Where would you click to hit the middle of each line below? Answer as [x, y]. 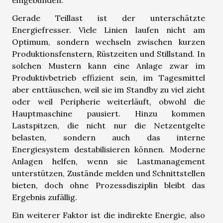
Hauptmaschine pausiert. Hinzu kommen [109, 113]
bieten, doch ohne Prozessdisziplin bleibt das [109, 185]
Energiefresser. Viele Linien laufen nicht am [109, 30]
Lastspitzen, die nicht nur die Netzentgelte [109, 125]
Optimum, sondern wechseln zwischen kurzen [109, 42]
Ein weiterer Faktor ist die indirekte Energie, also [109, 215]
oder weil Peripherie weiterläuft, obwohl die [109, 101]
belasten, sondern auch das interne [109, 137]
